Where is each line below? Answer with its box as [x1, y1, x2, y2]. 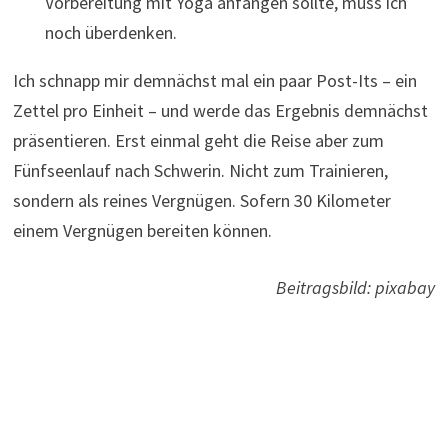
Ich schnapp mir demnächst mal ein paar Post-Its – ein [12, 69, 417, 93]
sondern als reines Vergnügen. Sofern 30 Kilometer [12, 189, 391, 213]
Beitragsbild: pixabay [276, 276, 436, 300]
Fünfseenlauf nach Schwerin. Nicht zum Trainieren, [12, 159, 388, 183]
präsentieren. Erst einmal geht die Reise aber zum [12, 129, 384, 153]
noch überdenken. [44, 21, 177, 45]
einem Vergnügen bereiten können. [12, 219, 272, 243]
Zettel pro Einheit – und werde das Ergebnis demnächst [12, 99, 428, 123]
